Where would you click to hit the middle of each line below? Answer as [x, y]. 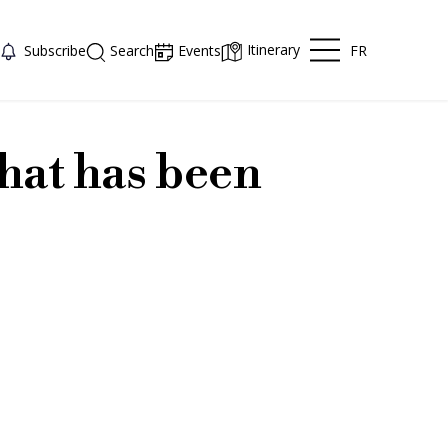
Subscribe [55, 50]
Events [200, 50]
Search [132, 50]
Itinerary [274, 50]
